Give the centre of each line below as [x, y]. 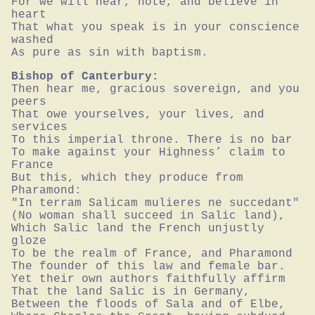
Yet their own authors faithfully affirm [148, 279]
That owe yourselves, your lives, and [138, 114]
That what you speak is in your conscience [155, 27]
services [39, 127]
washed [32, 40]
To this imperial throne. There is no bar [152, 140]
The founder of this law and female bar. [148, 266]
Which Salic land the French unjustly [138, 228]
